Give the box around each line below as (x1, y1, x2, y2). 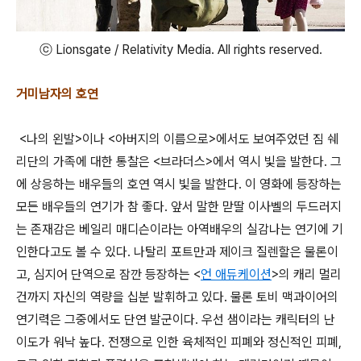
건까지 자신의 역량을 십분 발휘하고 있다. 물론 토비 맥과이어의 (16, 289, 338, 305)
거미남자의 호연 (16, 86, 98, 102)
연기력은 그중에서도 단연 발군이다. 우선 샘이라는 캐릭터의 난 (16, 312, 335, 328)
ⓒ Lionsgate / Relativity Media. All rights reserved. (39, 42, 322, 58)
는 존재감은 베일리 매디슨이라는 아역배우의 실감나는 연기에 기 (16, 222, 343, 238)
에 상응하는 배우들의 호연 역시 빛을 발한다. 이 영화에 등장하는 (16, 176, 342, 193)
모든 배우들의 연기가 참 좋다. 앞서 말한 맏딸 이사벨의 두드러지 (16, 199, 342, 215)
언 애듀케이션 (201, 267, 272, 283)
